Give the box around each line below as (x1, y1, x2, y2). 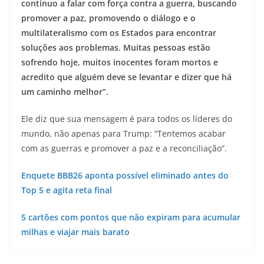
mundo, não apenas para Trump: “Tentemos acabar (21, 128, 226, 139)
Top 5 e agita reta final (21, 184, 112, 196)
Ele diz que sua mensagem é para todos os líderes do (21, 113, 232, 124)
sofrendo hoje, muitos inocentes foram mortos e (21, 57, 218, 68)
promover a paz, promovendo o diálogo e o (21, 12, 196, 24)
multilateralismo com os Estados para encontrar (21, 27, 216, 38)
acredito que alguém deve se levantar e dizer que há (21, 71, 232, 82)
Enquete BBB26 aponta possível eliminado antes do (21, 170, 229, 181)
